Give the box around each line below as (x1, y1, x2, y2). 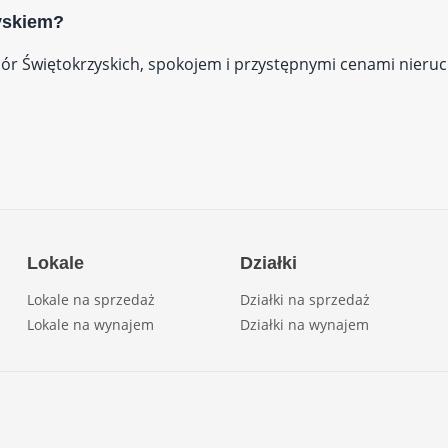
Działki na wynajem (239, 315, 369, 334)
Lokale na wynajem (26, 315, 154, 334)
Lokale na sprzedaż (26, 290, 155, 309)
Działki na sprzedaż (239, 290, 370, 309)
